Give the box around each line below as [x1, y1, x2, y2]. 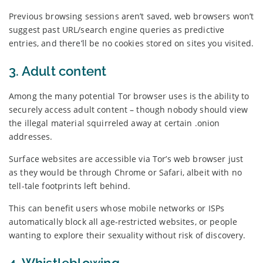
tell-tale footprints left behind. [9, 180, 131, 191]
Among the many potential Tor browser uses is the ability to [9, 90, 249, 102]
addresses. [9, 130, 53, 142]
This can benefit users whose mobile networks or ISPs [9, 202, 225, 214]
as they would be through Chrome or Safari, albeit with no [9, 166, 242, 178]
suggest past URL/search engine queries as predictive [9, 23, 225, 35]
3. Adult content [9, 63, 107, 79]
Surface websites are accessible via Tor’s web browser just [9, 153, 244, 164]
